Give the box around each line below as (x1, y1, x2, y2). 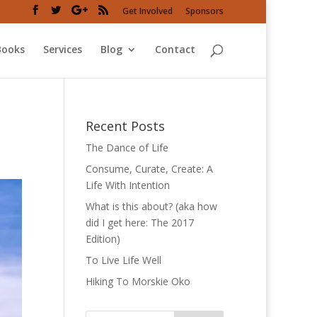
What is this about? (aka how (85, 200, 217, 213)
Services (43, 42, 82, 56)
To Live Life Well (85, 253, 161, 267)
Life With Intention (85, 178, 170, 192)
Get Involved (122, 5, 173, 17)
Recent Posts (85, 117, 165, 134)
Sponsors (185, 5, 224, 17)
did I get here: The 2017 (85, 216, 194, 229)
